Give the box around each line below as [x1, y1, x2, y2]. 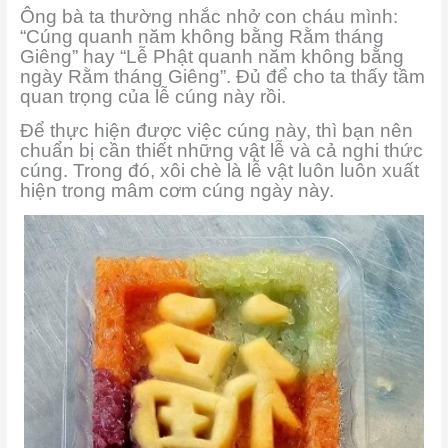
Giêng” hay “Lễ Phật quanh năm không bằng [19, 46, 404, 68]
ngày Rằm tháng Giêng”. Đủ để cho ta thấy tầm [19, 66, 425, 88]
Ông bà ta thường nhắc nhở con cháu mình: [19, 6, 398, 28]
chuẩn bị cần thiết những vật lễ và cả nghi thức [19, 139, 423, 161]
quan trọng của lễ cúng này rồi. [19, 86, 286, 108]
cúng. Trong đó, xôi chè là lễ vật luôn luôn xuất [19, 159, 419, 181]
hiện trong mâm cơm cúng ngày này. [19, 179, 334, 201]
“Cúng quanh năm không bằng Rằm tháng [19, 26, 384, 48]
